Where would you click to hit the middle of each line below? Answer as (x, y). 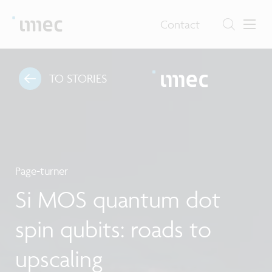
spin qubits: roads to (113, 229)
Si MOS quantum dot (118, 199)
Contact (180, 24)
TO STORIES (78, 79)
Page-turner (42, 171)
